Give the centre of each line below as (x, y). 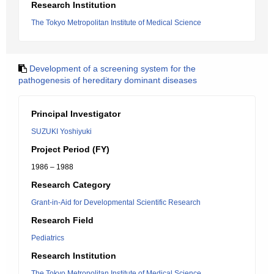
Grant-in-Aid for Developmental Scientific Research (116, 202)
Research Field (62, 220)
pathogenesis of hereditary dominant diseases (108, 80)
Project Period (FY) (70, 149)
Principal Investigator (76, 114)
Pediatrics (48, 238)
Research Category (71, 185)
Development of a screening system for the (113, 68)
